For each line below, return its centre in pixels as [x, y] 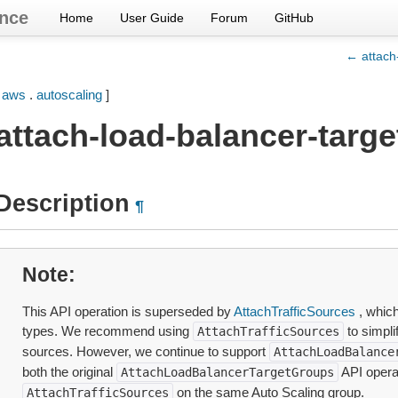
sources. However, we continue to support [145, 351]
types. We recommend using [107, 331]
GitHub [294, 18]
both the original [69, 372]
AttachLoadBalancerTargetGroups [227, 372]
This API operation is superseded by [127, 311]
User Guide [152, 18]
